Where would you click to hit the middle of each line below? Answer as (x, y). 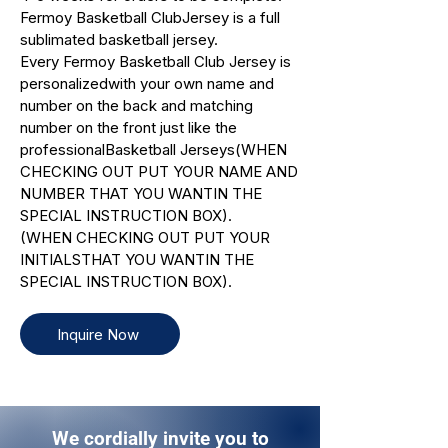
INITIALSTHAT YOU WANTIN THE (137, 260)
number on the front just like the (128, 128)
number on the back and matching (136, 106)
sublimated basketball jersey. (119, 40)
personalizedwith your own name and (147, 84)
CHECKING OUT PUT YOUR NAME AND (159, 172)
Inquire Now (98, 334)
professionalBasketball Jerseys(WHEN (153, 150)
